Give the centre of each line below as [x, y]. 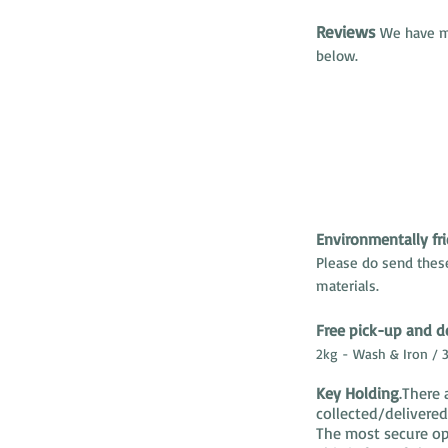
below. [337, 55]
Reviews [346, 31]
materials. [347, 285]
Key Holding [357, 393]
